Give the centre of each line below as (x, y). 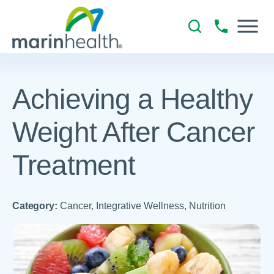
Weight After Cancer (133, 133)
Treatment (74, 166)
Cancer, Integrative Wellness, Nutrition (143, 205)
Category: (35, 205)
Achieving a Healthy (132, 100)
